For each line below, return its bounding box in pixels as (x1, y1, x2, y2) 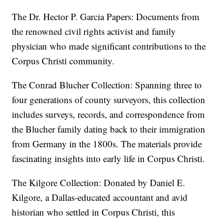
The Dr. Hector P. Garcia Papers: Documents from (12, 10, 200, 23)
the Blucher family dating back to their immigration (12, 122, 206, 135)
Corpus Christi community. (12, 54, 115, 67)
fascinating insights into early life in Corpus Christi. (12, 152, 205, 165)
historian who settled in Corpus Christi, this (12, 205, 175, 218)
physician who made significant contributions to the (12, 39, 206, 52)
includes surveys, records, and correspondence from (12, 108, 205, 120)
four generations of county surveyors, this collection (12, 93, 206, 106)
